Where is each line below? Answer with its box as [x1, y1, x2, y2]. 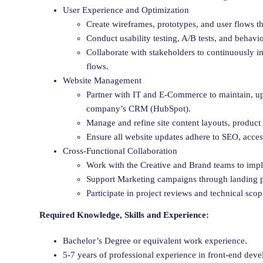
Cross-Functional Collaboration [63, 146, 177, 156]
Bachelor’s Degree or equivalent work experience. [63, 235, 247, 245]
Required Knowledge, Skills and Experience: [39, 210, 209, 220]
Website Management [63, 75, 141, 85]
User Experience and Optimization [63, 5, 189, 15]
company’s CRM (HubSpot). [86, 103, 191, 113]
